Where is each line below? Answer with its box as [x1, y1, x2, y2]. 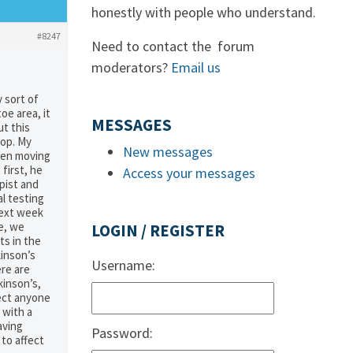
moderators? [91, 58, 171, 76]
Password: [91, 324, 153, 342]
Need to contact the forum [91, 37, 255, 55]
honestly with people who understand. [91, 3, 316, 21]
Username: [91, 256, 155, 274]
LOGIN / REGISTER [91, 221, 225, 241]
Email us [171, 58, 221, 76]
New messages [123, 143, 213, 161]
